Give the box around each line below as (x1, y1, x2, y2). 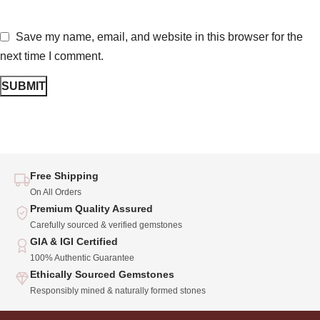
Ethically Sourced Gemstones (30, 268, 174, 280)
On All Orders (30, 186, 81, 197)
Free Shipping (30, 169, 99, 181)
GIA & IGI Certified (30, 235, 118, 247)
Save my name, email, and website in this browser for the (16, 31, 303, 44)
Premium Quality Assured (30, 202, 153, 214)
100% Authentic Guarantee (30, 252, 134, 263)
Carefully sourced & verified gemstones (30, 219, 182, 230)
